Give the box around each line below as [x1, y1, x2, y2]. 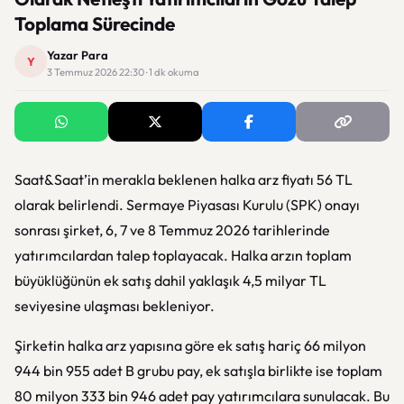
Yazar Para [47, 48, 108, 62]
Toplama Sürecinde [14, 12, 175, 35]
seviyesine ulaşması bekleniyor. [14, 297, 215, 315]
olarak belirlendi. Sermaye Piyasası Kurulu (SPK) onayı [14, 196, 360, 214]
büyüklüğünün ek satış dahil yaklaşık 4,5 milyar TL [14, 271, 326, 289]
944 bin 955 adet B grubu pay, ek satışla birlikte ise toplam [14, 362, 382, 380]
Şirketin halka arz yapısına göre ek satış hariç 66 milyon [14, 336, 366, 354]
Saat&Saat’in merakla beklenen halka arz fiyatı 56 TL [14, 170, 353, 188]
